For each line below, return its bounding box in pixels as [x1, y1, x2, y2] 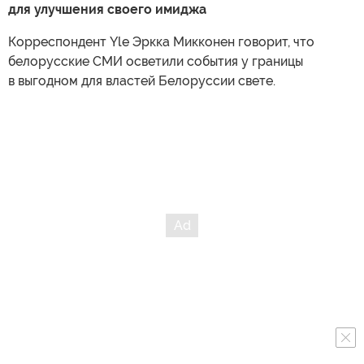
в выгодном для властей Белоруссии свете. [8, 73, 275, 89]
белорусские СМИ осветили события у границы [8, 54, 303, 70]
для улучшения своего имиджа [8, 2, 206, 18]
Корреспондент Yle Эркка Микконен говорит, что [8, 34, 314, 50]
